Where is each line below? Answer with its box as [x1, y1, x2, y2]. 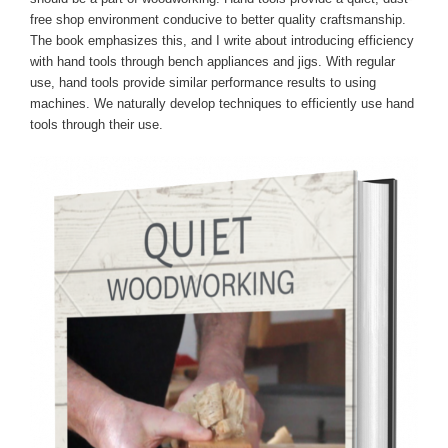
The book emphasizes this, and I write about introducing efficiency [30, 33, 414, 49]
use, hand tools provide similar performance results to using [30, 75, 376, 91]
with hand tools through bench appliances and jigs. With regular [30, 54, 395, 70]
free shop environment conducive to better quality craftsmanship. [30, 12, 406, 28]
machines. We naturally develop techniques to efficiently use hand [30, 96, 414, 112]
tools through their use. [30, 117, 163, 133]
